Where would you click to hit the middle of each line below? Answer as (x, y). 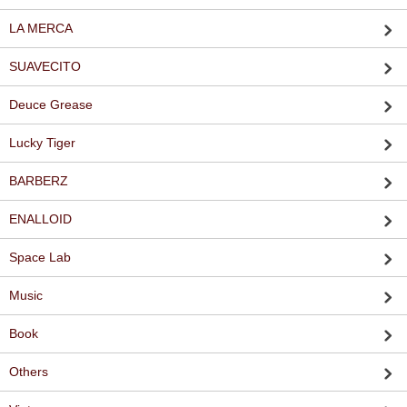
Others (29, 372)
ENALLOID (40, 219)
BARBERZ (39, 181)
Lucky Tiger (42, 143)
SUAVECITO (45, 66)
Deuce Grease (51, 104)
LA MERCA (41, 28)
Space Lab (40, 257)
